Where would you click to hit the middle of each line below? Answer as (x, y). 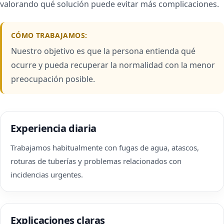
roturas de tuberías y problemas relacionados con (96, 161)
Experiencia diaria (53, 128)
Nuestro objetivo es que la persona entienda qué (103, 51)
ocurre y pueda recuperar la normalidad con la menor (113, 65)
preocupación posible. (53, 79)
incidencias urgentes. (47, 174)
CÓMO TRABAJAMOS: (49, 35)
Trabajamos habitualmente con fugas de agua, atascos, (105, 147)
